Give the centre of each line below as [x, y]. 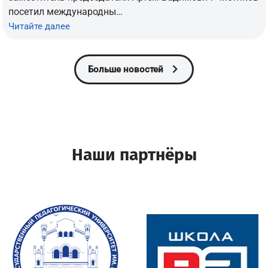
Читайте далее [39, 26]
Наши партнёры [134, 154]
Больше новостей [125, 69]
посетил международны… [66, 11]
